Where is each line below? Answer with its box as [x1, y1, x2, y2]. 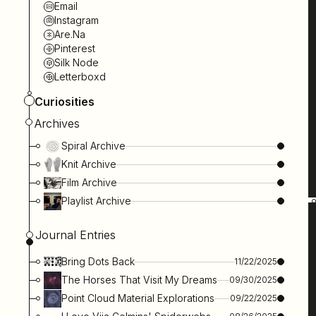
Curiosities [34, 95, 95, 109]
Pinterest [54, 42, 96, 55]
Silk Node [54, 56, 99, 69]
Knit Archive [61, 158, 117, 171]
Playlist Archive [61, 195, 132, 207]
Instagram [54, 14, 99, 27]
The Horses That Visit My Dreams [61, 274, 218, 286]
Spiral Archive [61, 140, 126, 152]
